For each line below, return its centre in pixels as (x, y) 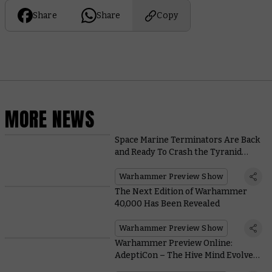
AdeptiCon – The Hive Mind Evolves (186, 255)
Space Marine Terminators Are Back (187, 140)
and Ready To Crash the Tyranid (178, 152)
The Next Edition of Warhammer (181, 191)
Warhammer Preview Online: (173, 243)
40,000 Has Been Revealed (167, 203)
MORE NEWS (50, 120)
